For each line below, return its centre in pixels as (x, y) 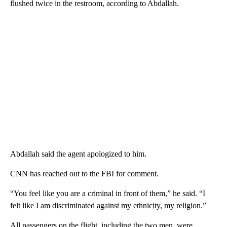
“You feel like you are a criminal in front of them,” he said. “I (108, 194)
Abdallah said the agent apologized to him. (78, 154)
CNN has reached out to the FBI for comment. (84, 174)
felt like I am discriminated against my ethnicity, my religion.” (108, 206)
